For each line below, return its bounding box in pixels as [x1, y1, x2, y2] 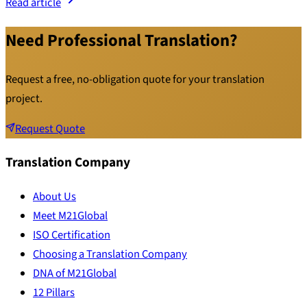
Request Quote [15, 121, 85, 137]
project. [5, 90, 42, 107]
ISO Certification [33, 226, 110, 243]
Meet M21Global [33, 207, 108, 224]
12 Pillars [33, 284, 75, 301]
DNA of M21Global [33, 265, 116, 282]
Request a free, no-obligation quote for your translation [5, 71, 265, 88]
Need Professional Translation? [5, 28, 237, 53]
